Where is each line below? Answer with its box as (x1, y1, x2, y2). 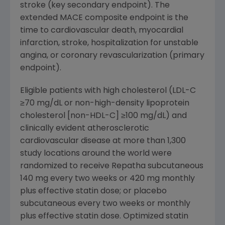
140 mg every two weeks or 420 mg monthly (20, 175, 195, 183)
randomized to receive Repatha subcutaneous (20, 162, 203, 171)
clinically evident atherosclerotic (20, 125, 149, 133)
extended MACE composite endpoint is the (20, 14, 188, 23)
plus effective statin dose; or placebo (20, 187, 167, 196)
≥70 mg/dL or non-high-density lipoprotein (20, 99, 189, 108)
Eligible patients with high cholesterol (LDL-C (20, 87, 196, 95)
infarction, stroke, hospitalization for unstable (20, 39, 198, 48)
